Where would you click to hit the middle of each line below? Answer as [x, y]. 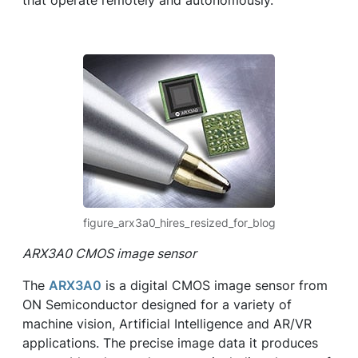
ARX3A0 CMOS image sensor [109, 253]
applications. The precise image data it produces [170, 343]
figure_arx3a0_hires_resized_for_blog [179, 223]
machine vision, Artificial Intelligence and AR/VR [167, 324]
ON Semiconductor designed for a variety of [157, 304]
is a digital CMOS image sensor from [215, 285]
